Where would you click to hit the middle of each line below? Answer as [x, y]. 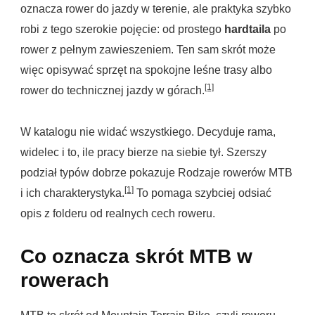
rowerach [65, 281]
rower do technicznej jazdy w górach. [112, 91]
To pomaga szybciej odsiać [202, 193]
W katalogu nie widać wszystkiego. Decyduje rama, [148, 132]
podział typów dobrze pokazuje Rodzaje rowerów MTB [156, 173]
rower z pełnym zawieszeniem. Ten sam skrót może [148, 50]
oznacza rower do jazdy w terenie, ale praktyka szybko [156, 9]
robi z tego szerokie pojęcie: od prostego [122, 30]
